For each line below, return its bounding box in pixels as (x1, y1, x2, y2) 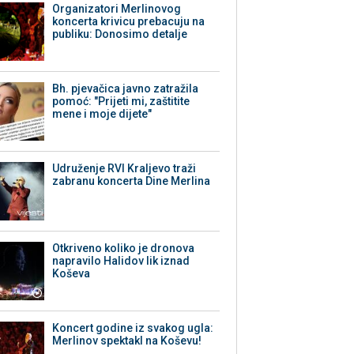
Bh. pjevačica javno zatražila (52, 82, 199, 96)
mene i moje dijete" (52, 107, 153, 121)
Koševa (52, 267, 91, 281)
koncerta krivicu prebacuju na (52, 15, 205, 28)
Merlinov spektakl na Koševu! (52, 334, 202, 348)
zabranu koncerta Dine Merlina (52, 175, 211, 188)
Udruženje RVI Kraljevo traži (52, 162, 197, 175)
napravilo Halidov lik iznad (52, 254, 190, 268)
